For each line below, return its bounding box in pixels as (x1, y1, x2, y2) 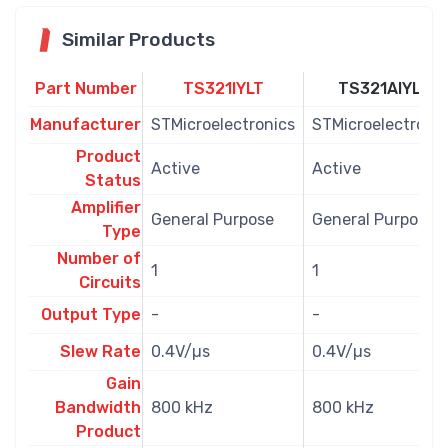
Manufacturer (30, 114, 141, 134)
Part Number (34, 78, 137, 98)
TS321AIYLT (338, 78, 430, 98)
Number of (57, 248, 141, 268)
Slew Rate (60, 341, 141, 361)
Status (85, 170, 141, 190)
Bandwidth (55, 397, 141, 417)
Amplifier (71, 197, 141, 217)
